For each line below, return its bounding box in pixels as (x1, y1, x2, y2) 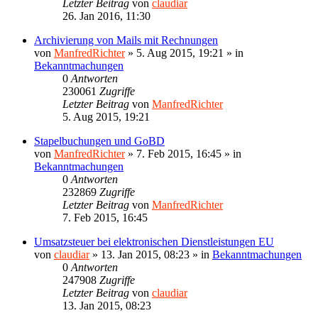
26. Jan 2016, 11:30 (62, 9, 150, 22)
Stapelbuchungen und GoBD (34, 134, 165, 147)
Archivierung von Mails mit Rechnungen (34, 33, 218, 46)
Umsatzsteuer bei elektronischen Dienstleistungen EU (34, 235, 274, 248)
